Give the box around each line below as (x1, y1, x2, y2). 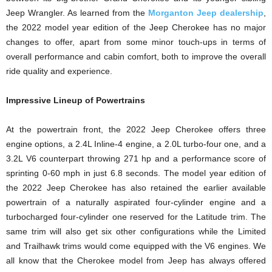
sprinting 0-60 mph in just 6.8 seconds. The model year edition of (6, 168, 266, 178)
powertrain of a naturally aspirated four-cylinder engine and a (6, 197, 266, 207)
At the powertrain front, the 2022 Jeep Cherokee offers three (6, 124, 266, 134)
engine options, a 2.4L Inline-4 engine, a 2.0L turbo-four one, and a (6, 138, 266, 149)
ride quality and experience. (6, 66, 112, 76)
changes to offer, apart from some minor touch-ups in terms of (6, 36, 266, 47)
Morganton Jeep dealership (148, 7, 263, 18)
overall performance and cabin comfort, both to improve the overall (6, 51, 266, 61)
